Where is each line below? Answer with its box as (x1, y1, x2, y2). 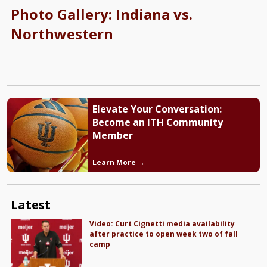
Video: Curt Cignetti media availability (89, 219, 235, 229)
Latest (10, 197, 51, 213)
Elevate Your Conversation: (92, 103, 222, 116)
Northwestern (10, 24, 113, 44)
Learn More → (92, 157, 145, 168)
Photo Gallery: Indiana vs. (10, 4, 193, 24)
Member (92, 129, 133, 142)
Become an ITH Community (92, 116, 223, 129)
